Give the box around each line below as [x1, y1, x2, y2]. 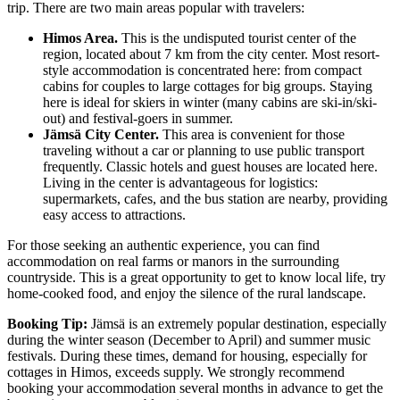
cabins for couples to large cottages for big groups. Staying [43, 79, 372, 95]
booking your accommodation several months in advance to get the [7, 380, 383, 396]
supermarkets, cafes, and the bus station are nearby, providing [43, 191, 387, 207]
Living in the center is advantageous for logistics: [43, 175, 318, 191]
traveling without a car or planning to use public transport [43, 143, 364, 159]
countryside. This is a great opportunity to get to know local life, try [7, 270, 386, 286]
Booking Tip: [7, 316, 87, 332]
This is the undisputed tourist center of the [118, 30, 356, 46]
